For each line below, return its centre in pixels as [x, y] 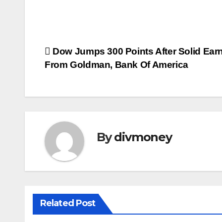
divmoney [143, 137]
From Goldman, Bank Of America [116, 64]
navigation [84, 75]
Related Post [68, 203]
